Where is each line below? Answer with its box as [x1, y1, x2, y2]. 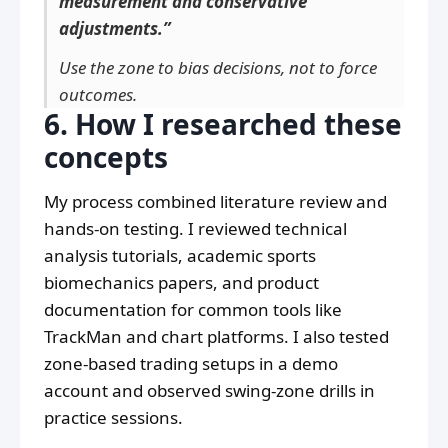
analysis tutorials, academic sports [44, 244, 316, 268]
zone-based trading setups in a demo [44, 352, 338, 376]
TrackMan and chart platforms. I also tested [44, 325, 389, 349]
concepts [44, 138, 168, 177]
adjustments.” [59, 17, 170, 41]
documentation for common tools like [44, 298, 342, 322]
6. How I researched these [44, 105, 402, 144]
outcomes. [59, 83, 137, 107]
